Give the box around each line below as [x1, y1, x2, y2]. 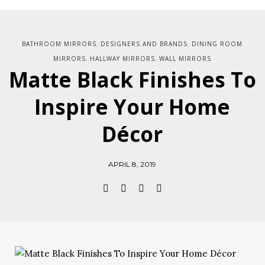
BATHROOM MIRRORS [22, 39, 97, 48]
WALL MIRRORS [159, 54, 212, 63]
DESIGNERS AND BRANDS [101, 39, 188, 48]
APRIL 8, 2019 [108, 159, 157, 169]
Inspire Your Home [34, 92, 231, 121]
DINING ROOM [192, 39, 243, 48]
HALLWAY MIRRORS [90, 54, 156, 63]
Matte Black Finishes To [9, 65, 256, 93]
